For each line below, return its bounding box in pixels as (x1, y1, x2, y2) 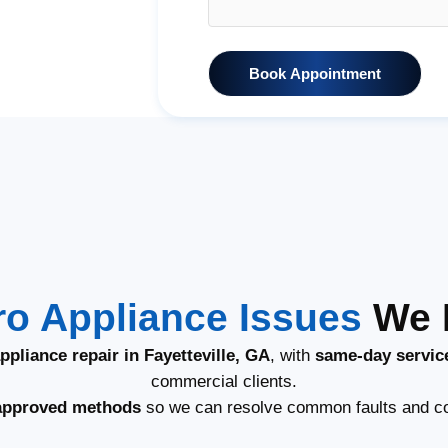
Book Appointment (249, 64, 382, 82)
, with (269, 345, 315, 365)
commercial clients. (151, 371, 297, 391)
